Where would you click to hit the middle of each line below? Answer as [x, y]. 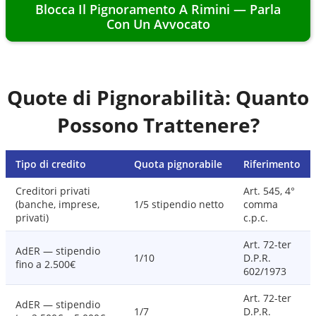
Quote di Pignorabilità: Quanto [158, 97]
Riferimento [272, 164]
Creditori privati [53, 191]
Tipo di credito [51, 164]
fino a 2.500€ [45, 264]
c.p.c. [256, 218]
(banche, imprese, [57, 204]
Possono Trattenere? [158, 125]
